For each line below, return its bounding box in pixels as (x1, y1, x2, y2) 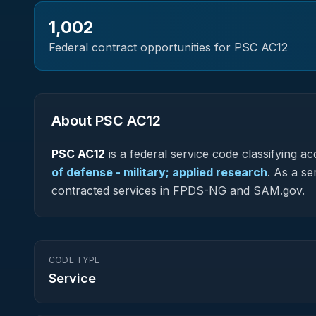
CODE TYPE (49, 255, 100, 265)
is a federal (105, 147, 171, 161)
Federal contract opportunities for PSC (49, 40, 261, 54)
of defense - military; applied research (51, 165, 267, 179)
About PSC (51, 112, 127, 129)
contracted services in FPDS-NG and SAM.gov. (51, 183, 305, 197)
